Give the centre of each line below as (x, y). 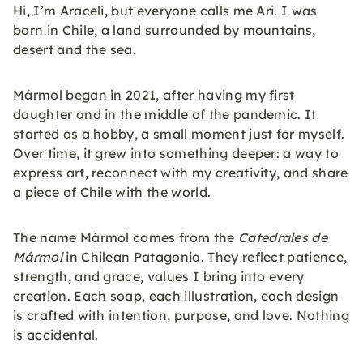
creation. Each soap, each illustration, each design (176, 296)
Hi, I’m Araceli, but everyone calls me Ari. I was (165, 11)
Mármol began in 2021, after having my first (154, 95)
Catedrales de (283, 237)
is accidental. (56, 335)
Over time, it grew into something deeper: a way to (176, 153)
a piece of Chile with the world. (112, 192)
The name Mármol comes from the (126, 237)
